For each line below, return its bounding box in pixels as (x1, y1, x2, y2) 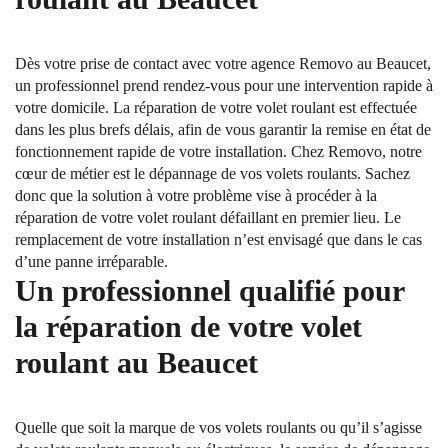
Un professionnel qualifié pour (15, 274, 404, 307)
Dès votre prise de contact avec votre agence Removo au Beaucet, (15, 55, 431, 72)
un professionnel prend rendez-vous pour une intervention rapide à (15, 77, 433, 94)
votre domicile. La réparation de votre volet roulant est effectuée (15, 99, 417, 116)
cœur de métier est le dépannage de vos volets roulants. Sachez (15, 165, 410, 182)
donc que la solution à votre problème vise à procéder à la (15, 187, 377, 204)
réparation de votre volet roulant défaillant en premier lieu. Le (15, 209, 401, 226)
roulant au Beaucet (15, 346, 258, 379)
